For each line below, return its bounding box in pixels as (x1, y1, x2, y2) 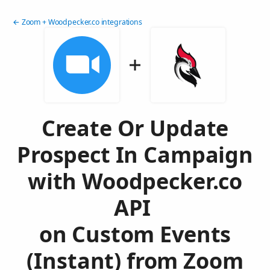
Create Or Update (41, 113, 229, 143)
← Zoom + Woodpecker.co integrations (13, 17, 142, 28)
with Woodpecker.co (27, 166, 243, 196)
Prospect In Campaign (16, 140, 254, 170)
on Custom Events (39, 219, 231, 250)
